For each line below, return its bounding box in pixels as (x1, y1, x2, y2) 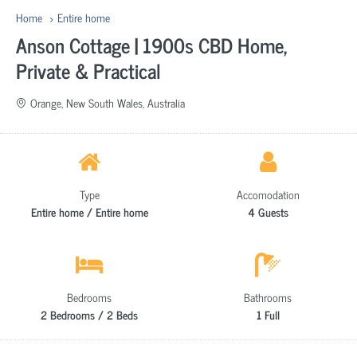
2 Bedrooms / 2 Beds (41, 304, 138, 324)
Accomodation (236, 184, 300, 203)
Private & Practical (16, 53, 161, 87)
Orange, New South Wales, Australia (30, 92, 185, 112)
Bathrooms (244, 287, 292, 306)
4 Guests (247, 202, 288, 221)
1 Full (256, 304, 280, 324)
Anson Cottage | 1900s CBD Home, (16, 28, 288, 61)
